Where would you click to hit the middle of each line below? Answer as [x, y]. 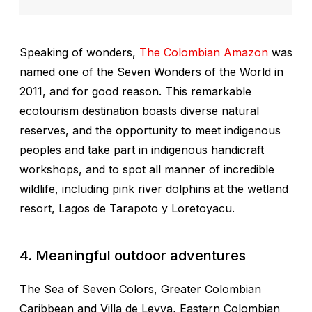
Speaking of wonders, [79, 53]
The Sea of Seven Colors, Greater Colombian [140, 289]
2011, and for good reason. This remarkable [135, 92]
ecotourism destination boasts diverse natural [139, 111]
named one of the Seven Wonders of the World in [151, 72]
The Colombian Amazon [204, 53]
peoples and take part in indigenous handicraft [142, 150]
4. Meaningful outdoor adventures [133, 256]
